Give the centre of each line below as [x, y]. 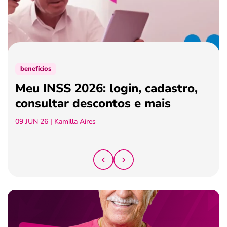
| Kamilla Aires [72, 121]
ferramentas [41, 10]
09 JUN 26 [32, 121]
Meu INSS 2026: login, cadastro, [106, 88]
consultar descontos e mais [93, 103]
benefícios [36, 69]
